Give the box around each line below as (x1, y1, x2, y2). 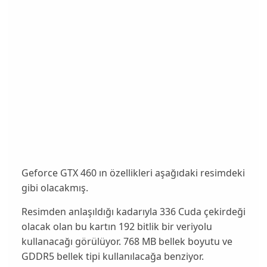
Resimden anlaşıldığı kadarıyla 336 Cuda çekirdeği (21, 205, 246, 219)
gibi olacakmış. (21, 181, 88, 194)
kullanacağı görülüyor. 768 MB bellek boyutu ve (21, 235, 232, 249)
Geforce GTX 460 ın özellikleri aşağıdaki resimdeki (21, 166, 245, 179)
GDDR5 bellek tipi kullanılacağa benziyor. (21, 250, 204, 263)
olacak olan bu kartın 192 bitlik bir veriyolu (21, 220, 212, 234)
